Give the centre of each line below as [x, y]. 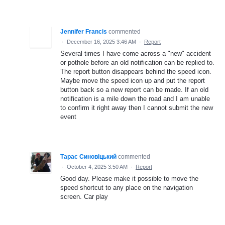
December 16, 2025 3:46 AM [101, 42]
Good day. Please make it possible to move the [129, 179]
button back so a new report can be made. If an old [134, 90]
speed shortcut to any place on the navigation [127, 188]
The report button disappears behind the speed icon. [136, 72]
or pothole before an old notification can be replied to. [137, 63]
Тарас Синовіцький [88, 157]
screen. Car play [84, 197]
